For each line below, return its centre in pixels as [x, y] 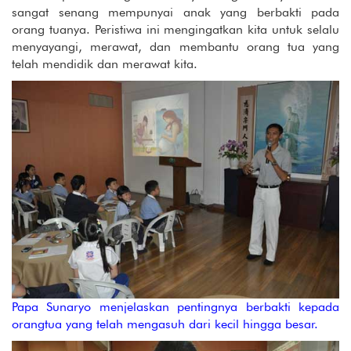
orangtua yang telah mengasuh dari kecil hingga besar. [165, 324]
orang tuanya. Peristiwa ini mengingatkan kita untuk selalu [175, 30]
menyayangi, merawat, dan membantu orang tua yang [175, 47]
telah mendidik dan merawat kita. [105, 64]
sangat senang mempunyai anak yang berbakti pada [175, 13]
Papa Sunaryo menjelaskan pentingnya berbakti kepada [175, 306]
